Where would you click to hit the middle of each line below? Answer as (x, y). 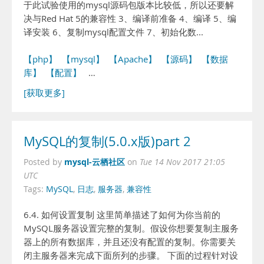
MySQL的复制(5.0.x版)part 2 (107, 141)
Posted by (44, 162)
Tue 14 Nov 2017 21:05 (182, 162)
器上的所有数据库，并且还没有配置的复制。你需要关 (130, 242)
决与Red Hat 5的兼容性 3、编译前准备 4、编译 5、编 (130, 19)
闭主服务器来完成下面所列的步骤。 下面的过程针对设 (131, 255)
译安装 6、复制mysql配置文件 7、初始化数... (113, 32)
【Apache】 (133, 59)
